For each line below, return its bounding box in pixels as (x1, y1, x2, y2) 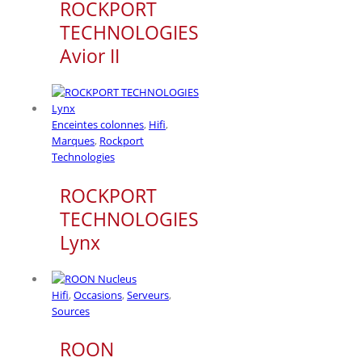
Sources (52, 303, 90, 318)
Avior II (60, 43, 120, 69)
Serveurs (127, 287, 169, 302)
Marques (52, 133, 95, 149)
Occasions (74, 287, 122, 302)
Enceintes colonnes (52, 117, 144, 133)
